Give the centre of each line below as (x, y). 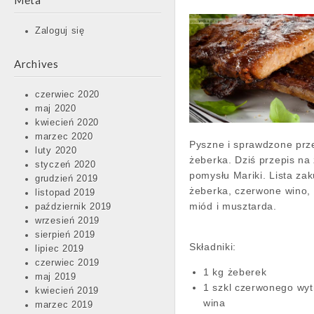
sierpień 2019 (66, 235)
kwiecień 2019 (67, 291)
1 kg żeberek (237, 272)
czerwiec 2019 (68, 263)
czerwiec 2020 (68, 95)
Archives (36, 64)
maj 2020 (56, 109)
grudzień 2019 (67, 179)
